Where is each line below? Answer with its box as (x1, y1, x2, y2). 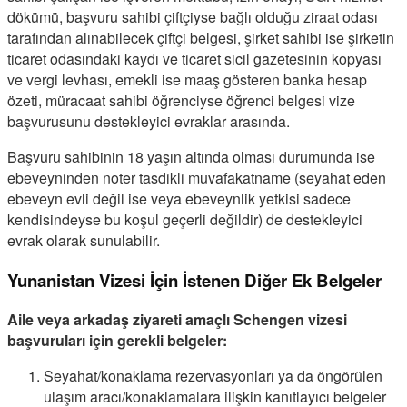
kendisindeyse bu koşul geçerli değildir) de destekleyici (7, 208, 362, 230)
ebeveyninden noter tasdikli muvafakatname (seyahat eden (7, 166, 386, 188)
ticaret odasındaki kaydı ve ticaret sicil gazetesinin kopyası (7, 47, 382, 69)
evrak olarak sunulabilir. (7, 229, 160, 251)
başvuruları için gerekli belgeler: (7, 330, 227, 352)
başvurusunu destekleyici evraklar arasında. (7, 110, 290, 132)
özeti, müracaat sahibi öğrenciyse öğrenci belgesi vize (7, 89, 355, 111)
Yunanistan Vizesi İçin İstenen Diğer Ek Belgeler (7, 267, 382, 293)
